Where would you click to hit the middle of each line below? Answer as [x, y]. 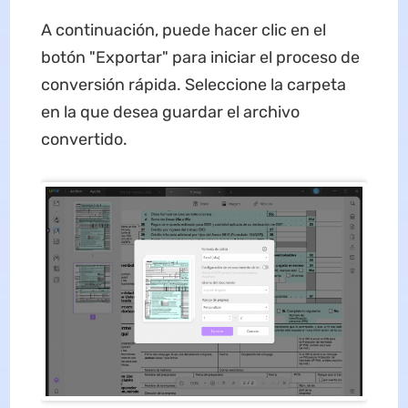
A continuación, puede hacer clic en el [183, 31]
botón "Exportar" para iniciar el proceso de [200, 58]
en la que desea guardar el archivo [170, 112]
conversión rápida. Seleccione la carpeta [193, 85]
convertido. [84, 140]
